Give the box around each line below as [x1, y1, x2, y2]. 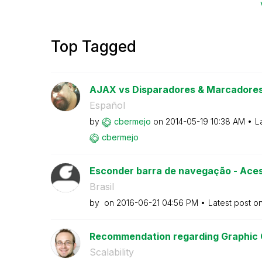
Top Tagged [51, 37, 136, 56]
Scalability [89, 246, 134, 258]
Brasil [89, 181, 114, 192]
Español [89, 99, 125, 111]
